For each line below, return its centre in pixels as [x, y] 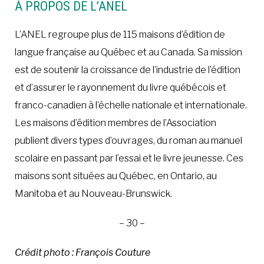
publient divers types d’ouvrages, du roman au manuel [128, 140]
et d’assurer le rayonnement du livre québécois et [121, 87]
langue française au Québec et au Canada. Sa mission [128, 52]
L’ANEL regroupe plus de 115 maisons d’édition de [120, 34]
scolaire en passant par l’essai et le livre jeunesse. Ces [129, 158]
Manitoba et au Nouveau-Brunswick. [93, 193]
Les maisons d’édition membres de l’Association [115, 123]
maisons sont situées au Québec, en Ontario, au [116, 176]
